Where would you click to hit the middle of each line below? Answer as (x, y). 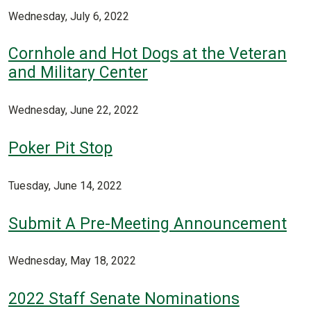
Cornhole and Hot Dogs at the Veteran (148, 54)
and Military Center (78, 73)
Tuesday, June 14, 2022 (65, 185)
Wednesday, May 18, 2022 (72, 261)
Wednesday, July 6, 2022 (69, 16)
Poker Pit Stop (60, 149)
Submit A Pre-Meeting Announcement (148, 224)
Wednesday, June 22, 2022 (74, 110)
